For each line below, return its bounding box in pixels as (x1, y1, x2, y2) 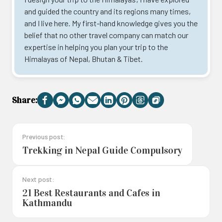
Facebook (45, 98, 82, 110)
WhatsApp (76, 98, 116, 110)
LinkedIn (108, 98, 144, 110)
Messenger (60, 98, 105, 110)
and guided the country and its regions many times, (24, 6, 191, 16)
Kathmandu (22, 196, 73, 209)
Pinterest (124, 98, 163, 110)
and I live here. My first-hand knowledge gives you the (24, 18, 198, 28)
